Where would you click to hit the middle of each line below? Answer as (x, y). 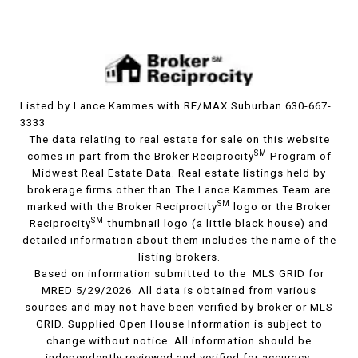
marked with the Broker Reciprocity (122, 207)
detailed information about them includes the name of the (179, 241)
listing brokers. (179, 257)
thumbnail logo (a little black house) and (216, 224)
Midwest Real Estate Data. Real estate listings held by (179, 173)
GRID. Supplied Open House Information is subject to (179, 324)
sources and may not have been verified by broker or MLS (179, 308)
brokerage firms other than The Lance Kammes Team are (179, 190)
